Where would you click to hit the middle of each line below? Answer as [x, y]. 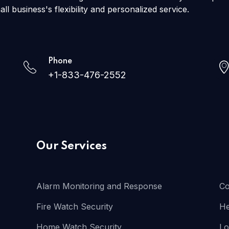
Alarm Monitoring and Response [99, 186]
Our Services [71, 146]
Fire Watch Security [74, 207]
